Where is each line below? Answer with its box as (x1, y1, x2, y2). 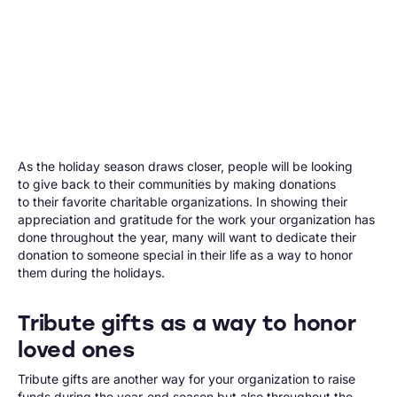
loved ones (18, 336, 135, 362)
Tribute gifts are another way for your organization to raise (18, 370, 355, 386)
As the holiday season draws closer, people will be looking (18, 158, 353, 174)
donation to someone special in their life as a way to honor (18, 246, 353, 262)
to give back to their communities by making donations (18, 175, 336, 191)
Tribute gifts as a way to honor (18, 309, 356, 336)
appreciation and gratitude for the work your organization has (18, 211, 375, 227)
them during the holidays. (18, 264, 165, 280)
